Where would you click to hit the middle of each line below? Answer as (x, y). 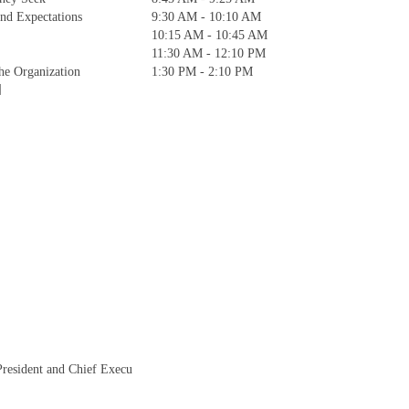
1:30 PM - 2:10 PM (202, 72)
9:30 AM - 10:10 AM (206, 17)
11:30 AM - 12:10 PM (209, 53)
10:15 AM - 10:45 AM (210, 35)
